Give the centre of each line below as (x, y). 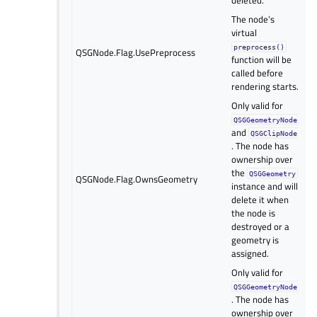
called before (258, 73)
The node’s (253, 19)
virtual (244, 32)
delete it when (260, 199)
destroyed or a (261, 226)
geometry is (255, 240)
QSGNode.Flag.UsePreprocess (136, 52)
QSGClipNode (274, 133)
